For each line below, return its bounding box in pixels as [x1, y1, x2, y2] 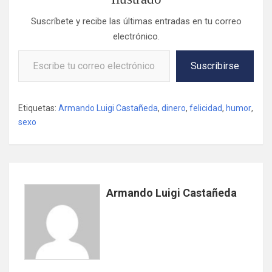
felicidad [189, 103, 222, 113]
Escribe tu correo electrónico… [18, 44, 68, 55]
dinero [161, 103, 186, 113]
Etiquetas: [18, 103, 56, 113]
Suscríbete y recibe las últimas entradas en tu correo [30, 15, 242, 27]
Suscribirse [191, 59, 239, 72]
